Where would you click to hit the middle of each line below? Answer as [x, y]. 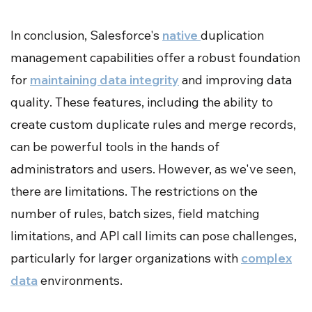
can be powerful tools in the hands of [115, 146]
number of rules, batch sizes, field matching [135, 213]
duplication [232, 35]
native [181, 35]
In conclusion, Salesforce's [86, 35]
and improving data [235, 79]
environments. [80, 280]
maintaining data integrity [104, 79]
